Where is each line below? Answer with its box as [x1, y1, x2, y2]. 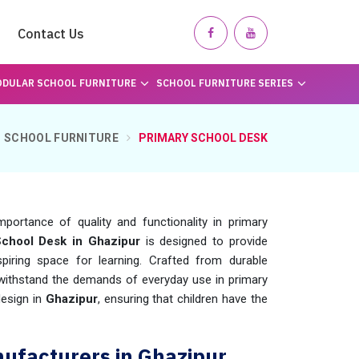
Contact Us [18, 26, 84, 42]
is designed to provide [139, 234, 268, 248]
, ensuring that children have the [97, 292, 268, 306]
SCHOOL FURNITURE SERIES [155, 77, 293, 89]
